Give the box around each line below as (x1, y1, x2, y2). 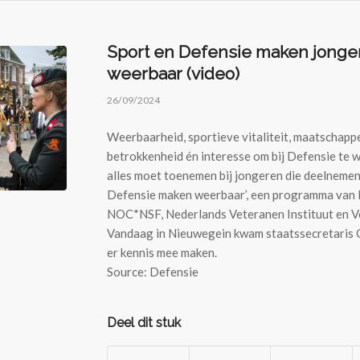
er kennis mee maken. (107, 244, 217, 260)
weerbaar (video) (107, 63, 239, 84)
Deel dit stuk (107, 314, 181, 330)
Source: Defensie (107, 264, 198, 279)
